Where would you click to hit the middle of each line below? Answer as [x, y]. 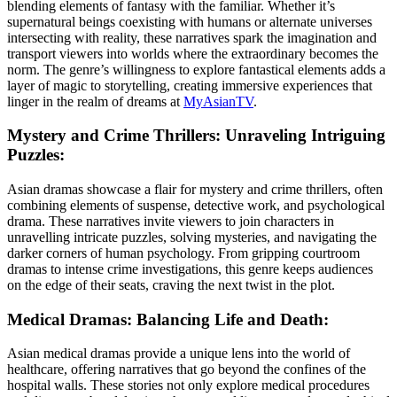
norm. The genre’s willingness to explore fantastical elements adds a [196, 69]
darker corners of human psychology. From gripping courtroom [183, 253]
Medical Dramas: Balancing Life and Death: [168, 319]
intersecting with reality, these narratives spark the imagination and [192, 37]
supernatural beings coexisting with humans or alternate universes [190, 21]
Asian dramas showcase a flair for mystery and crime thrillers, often [195, 189]
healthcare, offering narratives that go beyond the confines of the [187, 370]
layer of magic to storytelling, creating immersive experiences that [190, 85]
